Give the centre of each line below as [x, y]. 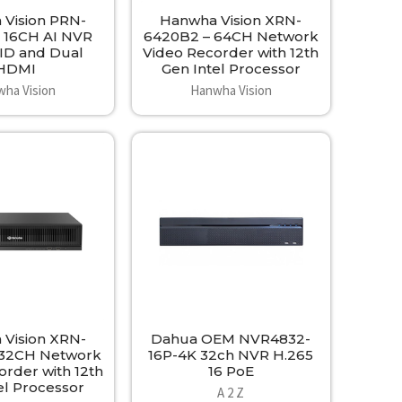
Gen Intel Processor [231, 68]
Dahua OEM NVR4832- [231, 339]
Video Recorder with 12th [231, 52]
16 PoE [231, 371]
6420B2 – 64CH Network [231, 36]
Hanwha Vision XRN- [231, 20]
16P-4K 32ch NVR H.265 [231, 355]
